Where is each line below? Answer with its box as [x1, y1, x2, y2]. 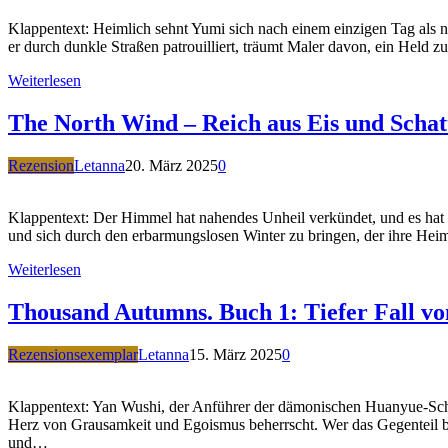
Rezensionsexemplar [8, 346, 138, 364]
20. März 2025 [125, 157, 218, 175]
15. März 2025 [189, 346, 282, 364]
